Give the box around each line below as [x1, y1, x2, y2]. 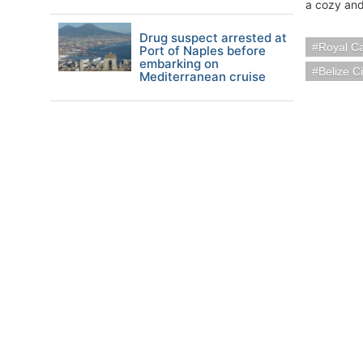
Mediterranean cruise [139, 69, 266, 84]
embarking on [139, 56, 219, 71]
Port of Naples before [139, 43, 266, 58]
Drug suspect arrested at [139, 30, 287, 45]
